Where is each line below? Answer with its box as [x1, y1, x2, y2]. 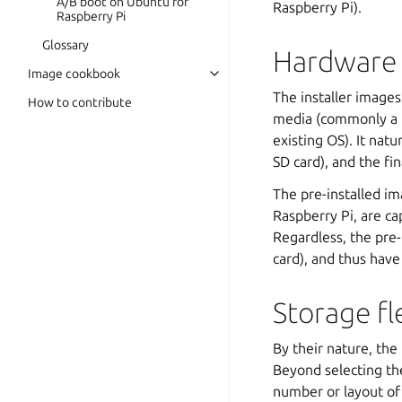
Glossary [42, 38, 89, 52]
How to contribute [28, 95, 132, 109]
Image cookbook [28, 66, 120, 81]
